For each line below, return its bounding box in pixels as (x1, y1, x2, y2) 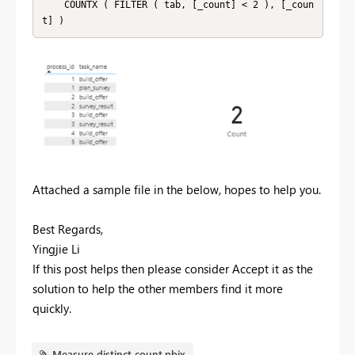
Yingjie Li (32, 240, 80, 257)
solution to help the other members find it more (32, 280, 283, 296)
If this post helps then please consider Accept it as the (32, 260, 313, 277)
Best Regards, (32, 220, 103, 237)
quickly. (32, 300, 71, 316)
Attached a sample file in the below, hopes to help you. (32, 181, 321, 197)
